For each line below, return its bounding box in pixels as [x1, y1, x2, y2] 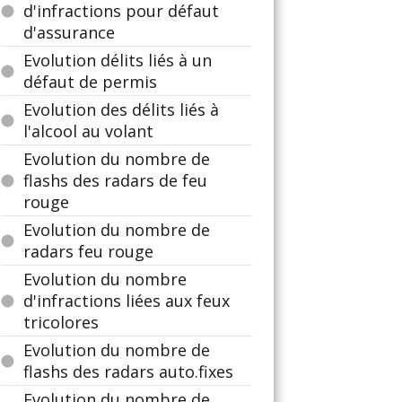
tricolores [23, 311, 99, 333]
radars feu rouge [23, 240, 153, 262]
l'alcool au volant [23, 120, 153, 142]
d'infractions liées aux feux [23, 290, 230, 311]
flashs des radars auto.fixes [23, 361, 233, 382]
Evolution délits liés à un [23, 49, 212, 71]
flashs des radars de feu [23, 170, 207, 191]
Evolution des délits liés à [23, 99, 219, 120]
